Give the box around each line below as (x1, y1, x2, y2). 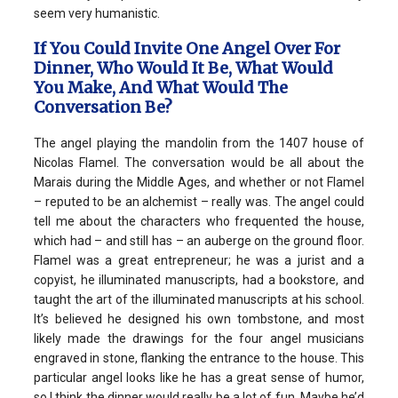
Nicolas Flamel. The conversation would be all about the (34, 155, 364, 170)
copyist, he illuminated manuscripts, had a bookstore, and (34, 272, 364, 287)
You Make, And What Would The (34, 76, 288, 98)
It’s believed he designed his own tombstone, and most (34, 311, 364, 326)
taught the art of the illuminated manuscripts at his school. (34, 291, 364, 306)
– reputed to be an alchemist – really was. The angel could (34, 194, 364, 209)
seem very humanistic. (34, 5, 160, 20)
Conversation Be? (34, 96, 176, 117)
